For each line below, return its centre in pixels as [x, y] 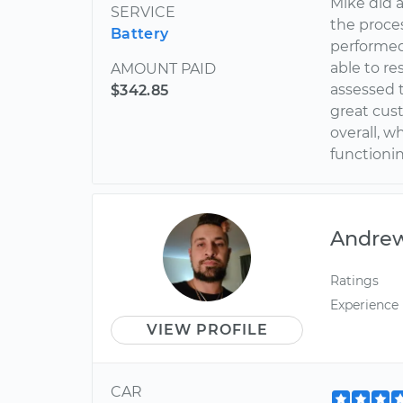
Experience [365, 305]
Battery [140, 34]
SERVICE [143, 12]
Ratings [355, 281]
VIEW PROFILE [207, 330]
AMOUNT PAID [163, 69]
